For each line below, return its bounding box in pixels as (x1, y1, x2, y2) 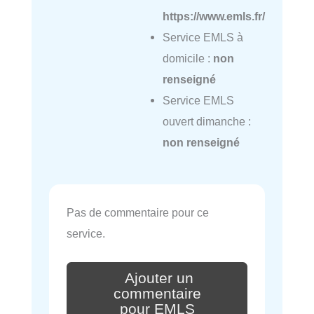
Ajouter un (125, 269, 193, 287)
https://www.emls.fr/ (162, 10, 265, 23)
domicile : (162, 52, 213, 65)
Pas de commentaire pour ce (67, 206, 209, 219)
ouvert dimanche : (162, 115, 251, 128)
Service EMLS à (162, 31, 243, 44)
